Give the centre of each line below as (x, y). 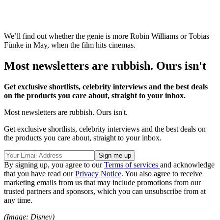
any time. (18, 200)
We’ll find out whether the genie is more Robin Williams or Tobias (107, 36)
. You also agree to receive (162, 173)
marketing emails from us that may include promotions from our (102, 182)
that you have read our (40, 173)
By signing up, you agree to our (54, 165)
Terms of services (132, 165)
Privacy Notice (98, 173)
